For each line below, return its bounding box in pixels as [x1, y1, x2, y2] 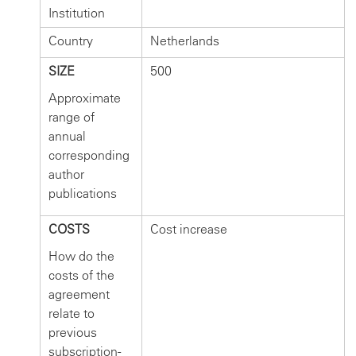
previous [48, 324, 97, 340]
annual [48, 128, 86, 144]
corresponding [48, 147, 130, 163]
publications [48, 185, 117, 201]
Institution [48, 5, 105, 21]
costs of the [48, 267, 114, 283]
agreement [48, 286, 110, 302]
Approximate [48, 90, 121, 106]
